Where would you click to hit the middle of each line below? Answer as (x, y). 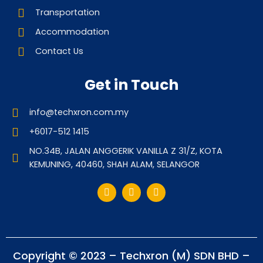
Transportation (68, 12)
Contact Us (59, 51)
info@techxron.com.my (79, 112)
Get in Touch (131, 85)
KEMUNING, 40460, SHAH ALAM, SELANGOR (114, 164)
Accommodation (72, 32)
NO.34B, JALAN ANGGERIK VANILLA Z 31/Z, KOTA (126, 151)
